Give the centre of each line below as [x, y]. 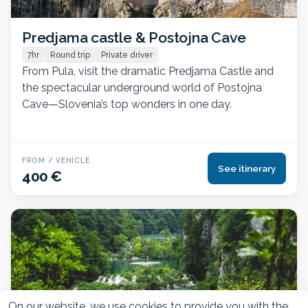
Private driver [127, 55]
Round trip [70, 55]
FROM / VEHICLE [56, 161]
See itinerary [247, 169]
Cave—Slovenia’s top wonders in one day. [127, 104]
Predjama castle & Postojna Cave [134, 38]
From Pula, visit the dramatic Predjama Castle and [148, 71]
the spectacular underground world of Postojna [142, 88]
